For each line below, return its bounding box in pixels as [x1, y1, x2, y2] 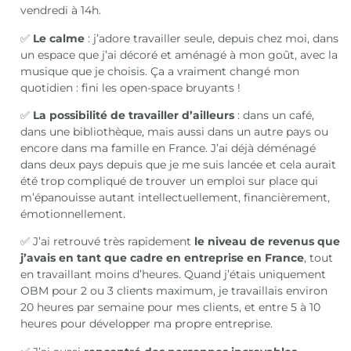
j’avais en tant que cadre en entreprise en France [20, 251, 305, 266]
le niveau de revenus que [194, 234, 341, 249]
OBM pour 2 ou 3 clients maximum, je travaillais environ [20, 284, 328, 299]
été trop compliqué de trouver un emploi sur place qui [20, 173, 319, 188]
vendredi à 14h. [20, 3, 102, 18]
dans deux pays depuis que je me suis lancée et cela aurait [20, 157, 337, 172]
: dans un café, [234, 107, 315, 122]
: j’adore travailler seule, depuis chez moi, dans [88, 31, 339, 45]
